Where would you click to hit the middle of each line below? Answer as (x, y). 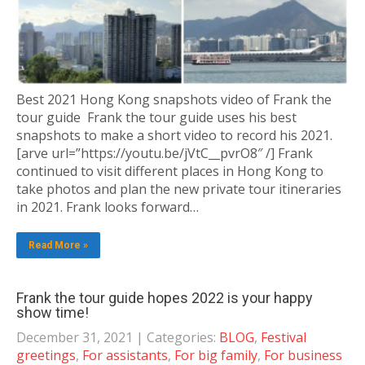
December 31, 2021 (75, 337)
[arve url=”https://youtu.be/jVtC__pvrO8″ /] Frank (165, 153)
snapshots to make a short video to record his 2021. (174, 135)
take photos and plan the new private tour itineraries (179, 189)
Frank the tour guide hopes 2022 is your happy (165, 297)
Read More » (58, 245)
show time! (53, 312)
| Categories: (178, 337)
